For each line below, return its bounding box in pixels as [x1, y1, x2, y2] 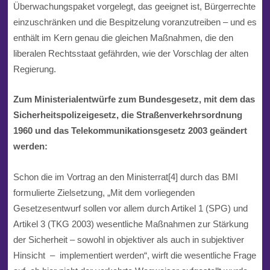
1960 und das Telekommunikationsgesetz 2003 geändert [13, 125, 247, 136]
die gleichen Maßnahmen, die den [101, 32, 233, 43]
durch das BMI [180, 171, 238, 182]
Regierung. [13, 63, 56, 74]
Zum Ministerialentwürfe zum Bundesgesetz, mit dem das [13, 94, 255, 105]
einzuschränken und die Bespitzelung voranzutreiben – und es [13, 16, 257, 27]
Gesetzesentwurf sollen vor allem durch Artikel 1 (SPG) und [13, 202, 248, 213]
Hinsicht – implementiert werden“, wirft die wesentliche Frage [13, 250, 256, 260]
